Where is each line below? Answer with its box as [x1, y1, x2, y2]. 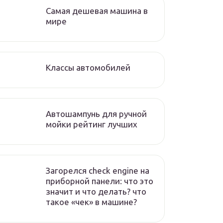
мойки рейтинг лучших [46, 119, 137, 129]
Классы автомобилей [46, 63, 130, 72]
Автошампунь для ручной [46, 109, 147, 118]
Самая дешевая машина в [46, 6, 148, 15]
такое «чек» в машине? [46, 197, 137, 207]
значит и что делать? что [46, 187, 146, 196]
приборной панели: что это [46, 176, 153, 186]
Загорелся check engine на [46, 166, 149, 175]
